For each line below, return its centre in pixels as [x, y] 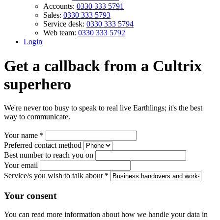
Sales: [53, 15]
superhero [38, 84]
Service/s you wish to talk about [54, 175]
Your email [21, 165]
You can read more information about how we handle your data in [106, 215]
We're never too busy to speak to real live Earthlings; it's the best [103, 108]
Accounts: [60, 6]
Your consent [30, 195]
